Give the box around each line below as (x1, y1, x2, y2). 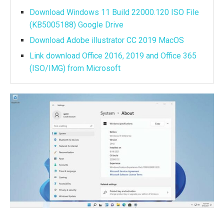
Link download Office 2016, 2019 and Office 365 (29, 51, 196, 60)
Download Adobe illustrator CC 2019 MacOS (29, 35, 184, 45)
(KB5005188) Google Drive (29, 20, 123, 29)
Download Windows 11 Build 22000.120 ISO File (29, 7, 199, 17)
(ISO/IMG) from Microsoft (29, 63, 120, 73)
